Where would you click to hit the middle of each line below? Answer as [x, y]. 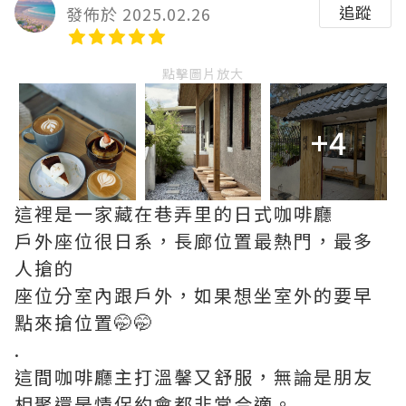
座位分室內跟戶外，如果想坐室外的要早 [194, 295]
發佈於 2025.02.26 [139, 14]
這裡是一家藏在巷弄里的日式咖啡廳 [174, 213]
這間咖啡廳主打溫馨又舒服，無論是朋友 [194, 376]
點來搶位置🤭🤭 [84, 322]
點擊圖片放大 [203, 73]
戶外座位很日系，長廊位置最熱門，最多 [194, 240]
